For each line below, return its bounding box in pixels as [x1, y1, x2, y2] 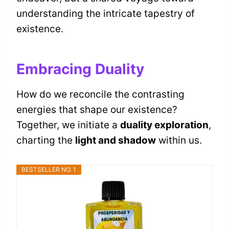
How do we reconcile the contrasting [16, 88, 185, 101]
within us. [156, 134, 202, 147]
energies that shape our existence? [16, 104, 177, 116]
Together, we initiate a [16, 119, 120, 131]
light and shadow [75, 134, 156, 147]
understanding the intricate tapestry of [16, 8, 195, 20]
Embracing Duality [16, 60, 144, 78]
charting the [16, 134, 75, 147]
